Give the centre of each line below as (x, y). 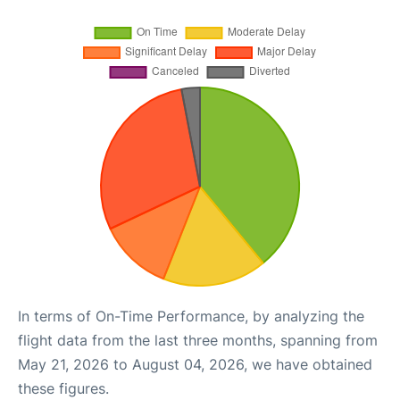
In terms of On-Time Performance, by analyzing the (191, 316)
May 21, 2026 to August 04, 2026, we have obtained (195, 364)
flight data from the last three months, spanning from (198, 340)
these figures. (63, 388)
